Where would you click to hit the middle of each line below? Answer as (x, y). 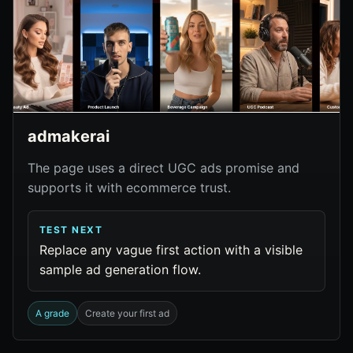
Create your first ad (127, 313)
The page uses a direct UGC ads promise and (163, 168)
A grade (52, 313)
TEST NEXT (71, 230)
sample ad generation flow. (120, 269)
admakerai (69, 136)
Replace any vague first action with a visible (171, 250)
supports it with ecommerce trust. (129, 188)
